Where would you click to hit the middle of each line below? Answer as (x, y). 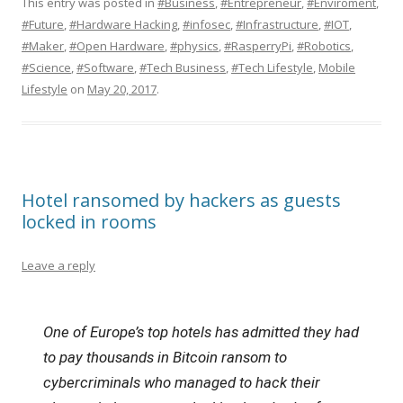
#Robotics (324, 46)
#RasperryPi (258, 46)
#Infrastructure (277, 24)
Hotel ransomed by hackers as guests (181, 200)
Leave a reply (58, 265)
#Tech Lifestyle (272, 67)
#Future (43, 24)
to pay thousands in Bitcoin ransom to (165, 357)
